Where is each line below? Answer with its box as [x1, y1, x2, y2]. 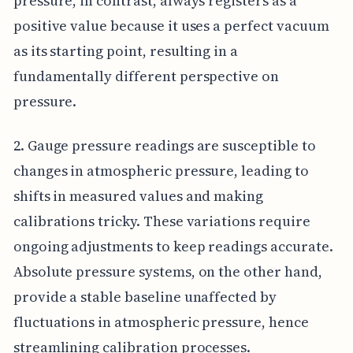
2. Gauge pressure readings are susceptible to [13, 135, 316, 155]
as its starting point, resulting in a [13, 40, 239, 61]
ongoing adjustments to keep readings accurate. [13, 236, 333, 256]
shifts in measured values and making [13, 185, 264, 206]
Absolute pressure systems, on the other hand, [13, 261, 322, 281]
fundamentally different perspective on [13, 65, 279, 86]
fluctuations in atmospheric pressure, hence [13, 311, 309, 332]
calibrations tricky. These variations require [13, 210, 310, 231]
